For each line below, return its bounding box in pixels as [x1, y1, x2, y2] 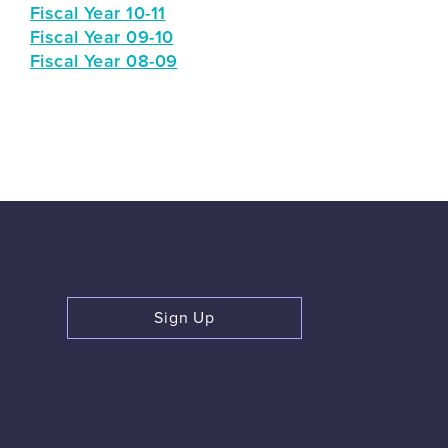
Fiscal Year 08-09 [29, 48, 178, 74]
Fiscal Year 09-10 [29, 24, 174, 50]
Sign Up [154, 306, 215, 329]
